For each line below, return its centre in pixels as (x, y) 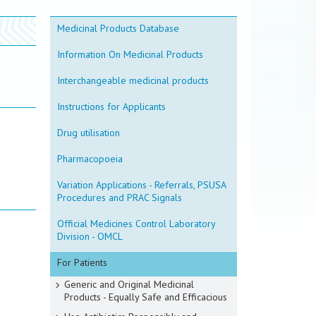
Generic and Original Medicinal (129, 284)
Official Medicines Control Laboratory (136, 224)
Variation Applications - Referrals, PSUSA (142, 185)
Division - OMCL (90, 236)
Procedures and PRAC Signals (120, 197)
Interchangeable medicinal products (133, 80)
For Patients (82, 262)
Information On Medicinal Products (130, 54)
